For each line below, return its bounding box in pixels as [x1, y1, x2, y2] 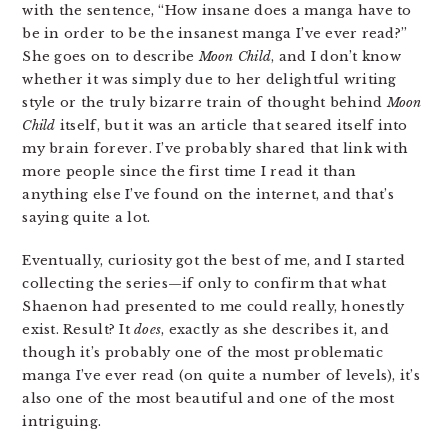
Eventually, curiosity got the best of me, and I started [22, 251, 406, 269]
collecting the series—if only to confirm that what [22, 274, 387, 292]
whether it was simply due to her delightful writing [22, 70, 397, 88]
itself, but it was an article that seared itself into [55, 116, 408, 134]
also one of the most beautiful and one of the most [22, 389, 395, 407]
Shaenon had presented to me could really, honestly [22, 297, 405, 315]
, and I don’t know [271, 47, 401, 65]
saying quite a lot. [22, 208, 151, 226]
